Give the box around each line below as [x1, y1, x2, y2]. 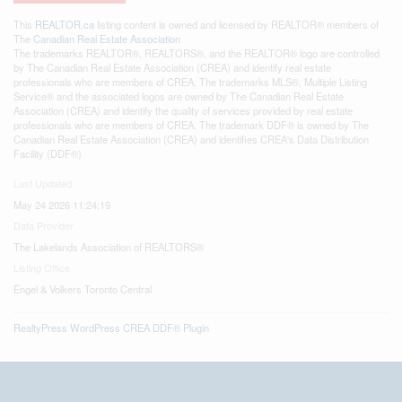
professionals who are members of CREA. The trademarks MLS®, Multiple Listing [13, 74, 367, 89]
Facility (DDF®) [13, 145, 82, 161]
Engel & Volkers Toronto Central [13, 281, 152, 296]
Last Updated [13, 175, 72, 190]
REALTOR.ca [35, 16, 94, 31]
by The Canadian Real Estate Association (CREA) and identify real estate [13, 59, 331, 74]
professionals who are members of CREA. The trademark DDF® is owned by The [13, 117, 369, 132]
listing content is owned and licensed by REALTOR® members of [94, 16, 379, 31]
